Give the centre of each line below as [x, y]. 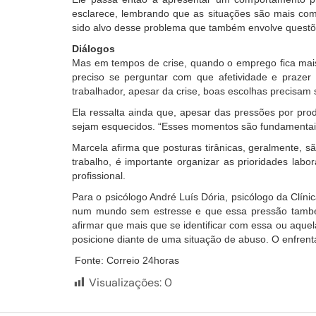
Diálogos [93, 49]
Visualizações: [125, 283]
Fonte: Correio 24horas [126, 261]
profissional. [100, 176]
